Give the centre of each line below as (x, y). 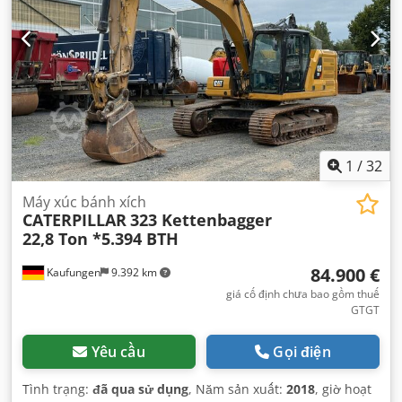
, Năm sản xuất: (237, 389)
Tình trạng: (57, 389)
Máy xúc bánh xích (84, 201)
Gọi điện (302, 351)
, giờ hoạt (343, 389)
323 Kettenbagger (201, 219)
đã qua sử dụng (140, 389)
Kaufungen (72, 272)
